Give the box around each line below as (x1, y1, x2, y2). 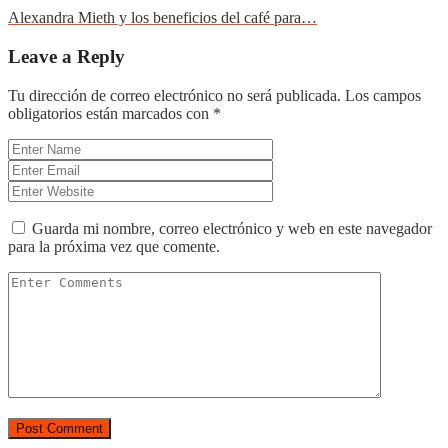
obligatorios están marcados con (8, 104, 213, 122)
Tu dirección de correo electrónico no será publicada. (8, 86, 341, 104)
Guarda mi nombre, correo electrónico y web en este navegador (32, 219, 432, 237)
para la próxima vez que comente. (8, 237, 220, 255)
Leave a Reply (8, 45, 125, 67)
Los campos (345, 86, 421, 104)
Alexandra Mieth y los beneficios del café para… (8, 9, 317, 27)
